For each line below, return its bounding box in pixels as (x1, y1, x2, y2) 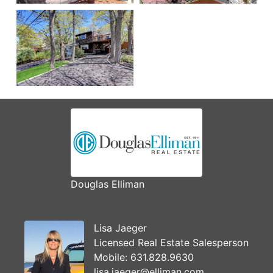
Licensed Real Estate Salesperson (94, 236, 249, 249)
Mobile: (94, 250, 130, 263)
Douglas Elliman (71, 177, 144, 190)
